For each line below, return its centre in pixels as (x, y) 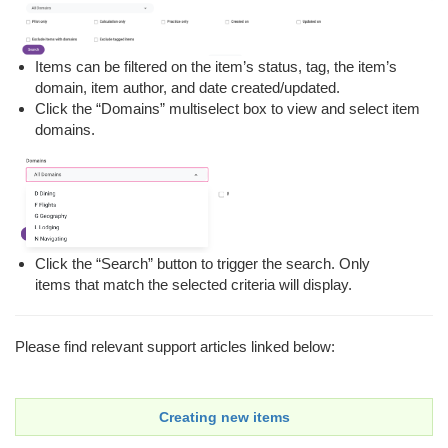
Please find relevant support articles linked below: (181, 347)
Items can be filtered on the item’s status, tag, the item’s (216, 67)
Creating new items (224, 417)
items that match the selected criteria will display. (193, 285)
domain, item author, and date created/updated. (187, 88)
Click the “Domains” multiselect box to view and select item (227, 109)
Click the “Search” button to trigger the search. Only (202, 264)
